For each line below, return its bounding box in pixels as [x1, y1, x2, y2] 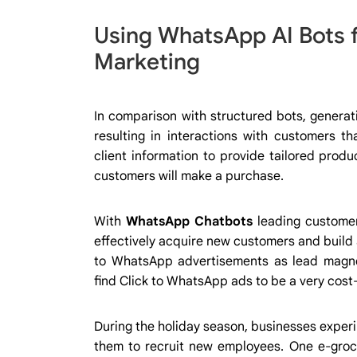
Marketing [94, 47, 200, 76]
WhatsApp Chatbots [126, 213, 253, 229]
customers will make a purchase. [94, 167, 284, 184]
